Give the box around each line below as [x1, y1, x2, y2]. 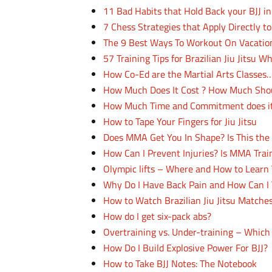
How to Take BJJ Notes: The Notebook [103, 256, 257, 271]
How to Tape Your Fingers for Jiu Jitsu [103, 114, 257, 129]
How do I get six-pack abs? [103, 209, 212, 223]
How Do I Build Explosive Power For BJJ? [103, 240, 268, 255]
